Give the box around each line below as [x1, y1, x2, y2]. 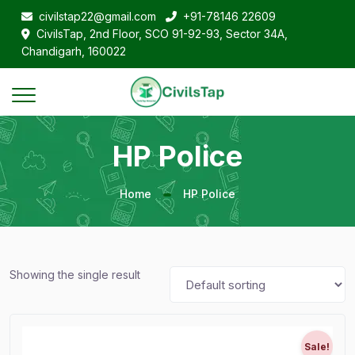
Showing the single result [10, 268, 140, 281]
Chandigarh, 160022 [21, 44, 126, 58]
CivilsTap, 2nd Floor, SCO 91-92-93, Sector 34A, [36, 27, 288, 40]
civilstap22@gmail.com [39, 10, 156, 23]
